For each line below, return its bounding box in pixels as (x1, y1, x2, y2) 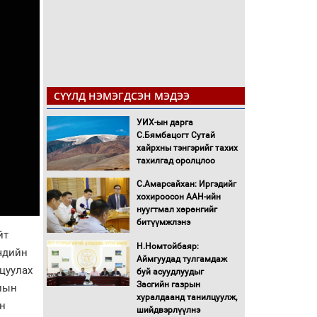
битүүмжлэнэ (136, 217, 190, 228)
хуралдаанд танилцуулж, (136, 292, 237, 303)
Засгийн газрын (136, 279, 200, 290)
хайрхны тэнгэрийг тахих (136, 142, 238, 153)
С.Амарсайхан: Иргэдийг (136, 179, 236, 190)
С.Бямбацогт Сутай (136, 129, 215, 140)
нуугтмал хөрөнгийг (136, 204, 217, 215)
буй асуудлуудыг (136, 267, 204, 277)
